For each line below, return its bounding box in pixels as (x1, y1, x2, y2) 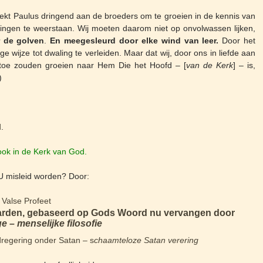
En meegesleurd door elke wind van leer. (46, 36, 219, 46)
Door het (218, 36, 256, 46)
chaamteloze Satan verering (94, 235, 199, 245)
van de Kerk (186, 60, 234, 70)
